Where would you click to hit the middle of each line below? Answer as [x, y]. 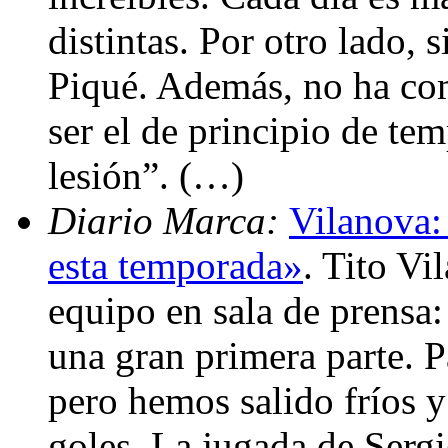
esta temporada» [175, 265]
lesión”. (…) [146, 175]
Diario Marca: [168, 220]
